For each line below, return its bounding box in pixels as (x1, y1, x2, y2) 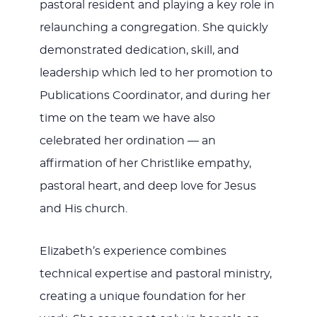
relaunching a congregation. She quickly (39, 21, 268, 33)
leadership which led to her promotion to (39, 67, 272, 79)
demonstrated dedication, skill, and (39, 44, 239, 56)
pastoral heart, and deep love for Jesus (39, 180, 256, 192)
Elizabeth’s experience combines (39, 245, 226, 257)
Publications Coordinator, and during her (39, 89, 270, 101)
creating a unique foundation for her (39, 290, 246, 302)
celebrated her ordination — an (39, 134, 216, 146)
